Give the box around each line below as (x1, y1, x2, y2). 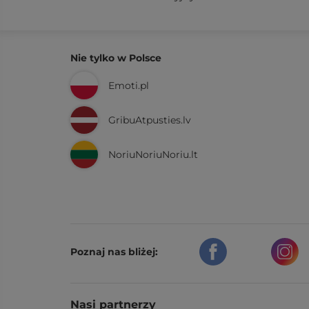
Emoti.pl (108, 79, 149, 92)
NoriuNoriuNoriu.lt (108, 148, 198, 161)
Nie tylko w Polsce (70, 52, 161, 64)
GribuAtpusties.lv (108, 114, 191, 126)
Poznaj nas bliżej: (70, 246, 158, 258)
